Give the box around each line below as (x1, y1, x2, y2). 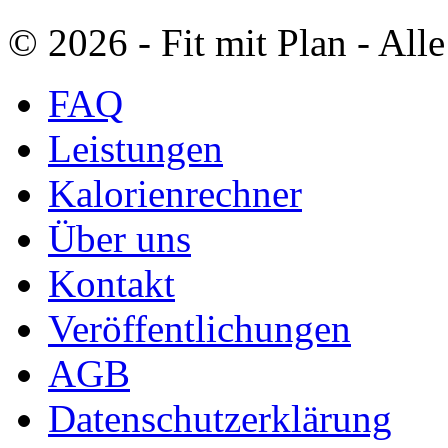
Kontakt (48, 261, 175, 305)
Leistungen (48, 126, 223, 170)
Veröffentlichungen (48, 306, 351, 350)
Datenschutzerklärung (48, 396, 392, 440)
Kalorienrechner (48, 171, 302, 215)
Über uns (48, 216, 191, 260)
